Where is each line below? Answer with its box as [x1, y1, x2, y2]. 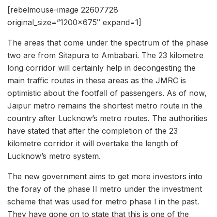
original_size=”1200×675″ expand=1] [7, 17, 141, 28]
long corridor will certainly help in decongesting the [7, 63, 196, 73]
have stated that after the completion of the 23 [7, 126, 178, 136]
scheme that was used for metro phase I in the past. [7, 197, 199, 207]
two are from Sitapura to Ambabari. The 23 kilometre [7, 50, 203, 61]
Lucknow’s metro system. [7, 151, 101, 161]
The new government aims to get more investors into [7, 171, 202, 182]
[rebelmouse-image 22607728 [7, 5, 118, 15]
